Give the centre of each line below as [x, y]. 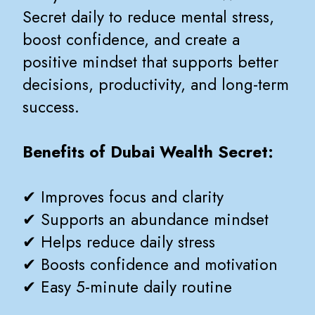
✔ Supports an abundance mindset [146, 220]
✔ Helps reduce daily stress [119, 243]
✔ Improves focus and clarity [123, 198]
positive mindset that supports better [150, 63]
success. [51, 108]
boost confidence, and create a [131, 40]
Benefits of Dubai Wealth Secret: [148, 153]
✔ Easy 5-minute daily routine [127, 288]
